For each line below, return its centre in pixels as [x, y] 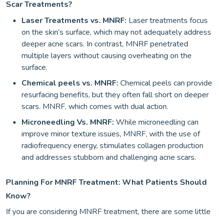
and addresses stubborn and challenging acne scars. [109, 157]
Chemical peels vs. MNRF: [71, 83]
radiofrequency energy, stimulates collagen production [112, 145]
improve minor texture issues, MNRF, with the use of [111, 134]
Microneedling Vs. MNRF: [68, 122]
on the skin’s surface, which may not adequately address [116, 32]
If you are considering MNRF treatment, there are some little [108, 211]
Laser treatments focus [167, 20]
